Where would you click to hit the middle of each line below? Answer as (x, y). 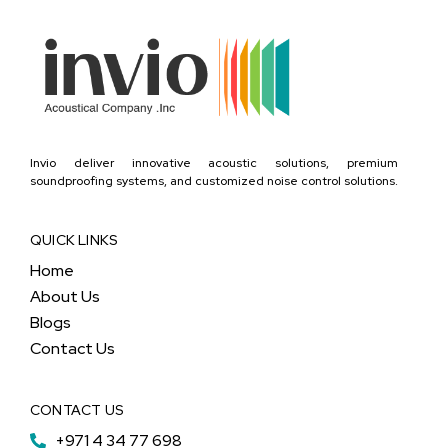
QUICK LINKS (74, 240)
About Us (65, 297)
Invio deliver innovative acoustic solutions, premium (214, 163)
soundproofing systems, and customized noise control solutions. (214, 181)
